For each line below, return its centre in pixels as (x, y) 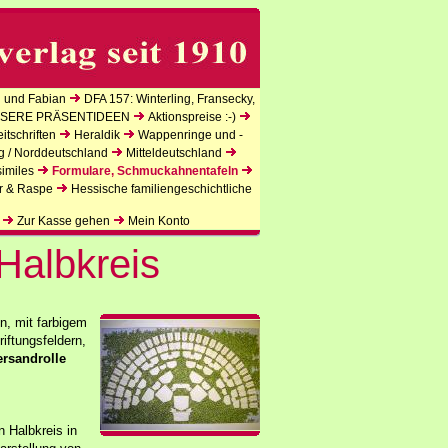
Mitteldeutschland (173, 153)
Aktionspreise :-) (191, 117)
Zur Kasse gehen (63, 221)
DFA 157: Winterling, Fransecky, (169, 99)
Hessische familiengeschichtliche (161, 189)
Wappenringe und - (190, 135)
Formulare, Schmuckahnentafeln (144, 171)
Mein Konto (159, 221)
